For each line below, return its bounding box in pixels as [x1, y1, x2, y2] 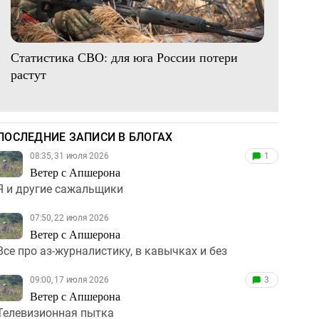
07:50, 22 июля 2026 [30, 212, 109, 223]
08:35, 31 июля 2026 [30, 150, 109, 161]
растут [11, 65, 46, 83]
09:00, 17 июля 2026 [30, 274, 109, 285]
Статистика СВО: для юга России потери [11, 48, 238, 66]
